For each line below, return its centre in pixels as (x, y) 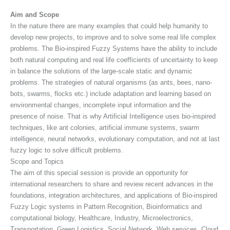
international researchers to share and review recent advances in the (112, 184)
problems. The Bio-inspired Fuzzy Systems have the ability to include (114, 49)
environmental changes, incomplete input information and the (101, 105)
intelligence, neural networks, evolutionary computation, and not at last (115, 139)
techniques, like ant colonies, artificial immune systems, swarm (105, 128)
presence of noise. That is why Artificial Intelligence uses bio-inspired (113, 117)
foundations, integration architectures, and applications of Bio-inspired (114, 196)
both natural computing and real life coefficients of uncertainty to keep (114, 60)
